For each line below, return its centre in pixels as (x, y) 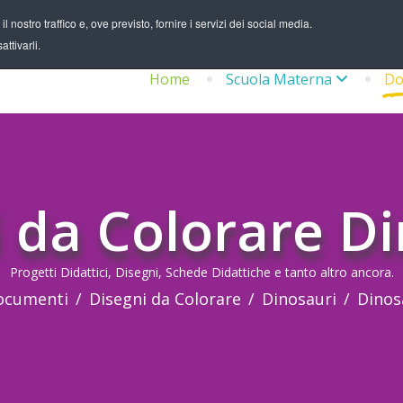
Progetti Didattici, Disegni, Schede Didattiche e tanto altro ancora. (201, 272)
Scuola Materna (279, 79)
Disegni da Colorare (165, 299)
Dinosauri (299, 299)
